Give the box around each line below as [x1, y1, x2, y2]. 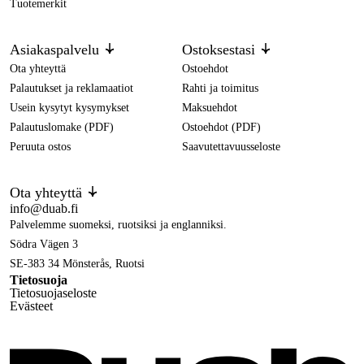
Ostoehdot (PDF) [182, 121, 261, 134]
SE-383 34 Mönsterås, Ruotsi [10, 258, 145, 271]
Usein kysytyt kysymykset [10, 102, 129, 115]
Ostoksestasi [182, 41, 255, 58]
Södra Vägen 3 [10, 238, 78, 251]
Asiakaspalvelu [10, 41, 99, 58]
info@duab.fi [10, 201, 78, 216]
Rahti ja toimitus [182, 82, 258, 95]
